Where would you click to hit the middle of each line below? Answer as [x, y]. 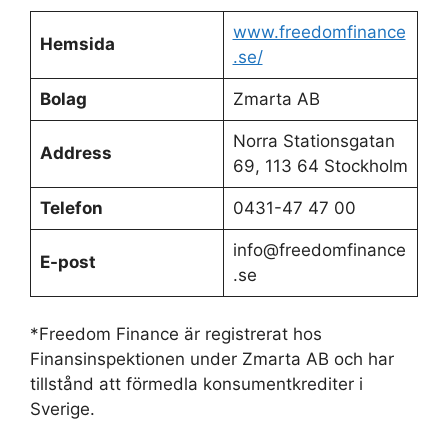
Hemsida [77, 43]
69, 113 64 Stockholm [320, 165]
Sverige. [62, 409]
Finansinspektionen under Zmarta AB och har [212, 359]
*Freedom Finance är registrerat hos [176, 334]
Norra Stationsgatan [313, 140]
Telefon [71, 207]
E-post [67, 261]
